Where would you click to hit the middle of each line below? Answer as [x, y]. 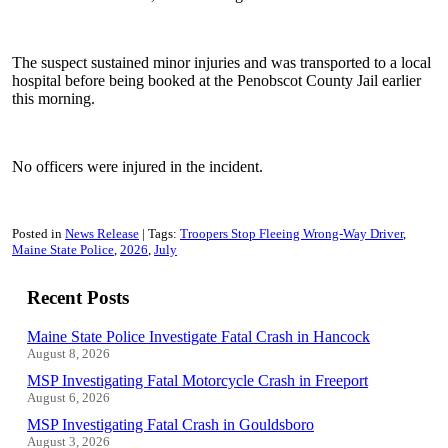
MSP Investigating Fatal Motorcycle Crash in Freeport [197, 380]
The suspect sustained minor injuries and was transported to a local [221, 63]
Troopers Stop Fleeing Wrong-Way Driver [291, 234]
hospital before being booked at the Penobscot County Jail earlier [216, 81]
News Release [102, 234]
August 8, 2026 [68, 353]
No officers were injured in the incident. [137, 167]
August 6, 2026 [68, 397]
